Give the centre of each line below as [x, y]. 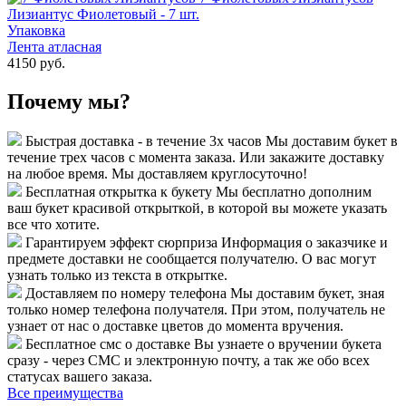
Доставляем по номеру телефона [126, 294]
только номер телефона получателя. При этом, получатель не [196, 310]
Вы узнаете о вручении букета [288, 344]
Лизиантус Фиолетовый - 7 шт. [103, 14]
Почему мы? [69, 101]
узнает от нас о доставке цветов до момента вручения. [175, 326]
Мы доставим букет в [332, 141]
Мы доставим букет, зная [307, 294]
